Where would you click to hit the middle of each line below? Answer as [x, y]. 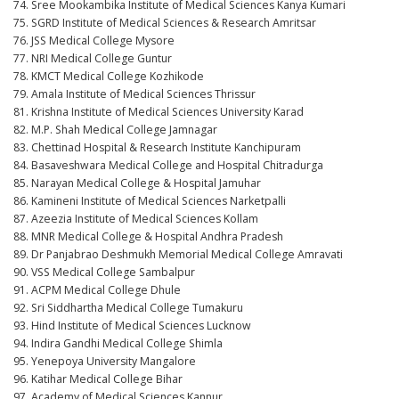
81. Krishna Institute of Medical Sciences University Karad [159, 112]
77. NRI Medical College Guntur [93, 58]
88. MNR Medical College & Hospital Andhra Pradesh [148, 236]
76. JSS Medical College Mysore [94, 41]
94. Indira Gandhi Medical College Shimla [118, 343]
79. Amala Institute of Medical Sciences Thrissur [134, 94]
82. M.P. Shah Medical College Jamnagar [115, 130]
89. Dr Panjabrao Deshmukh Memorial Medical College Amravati [178, 254]
